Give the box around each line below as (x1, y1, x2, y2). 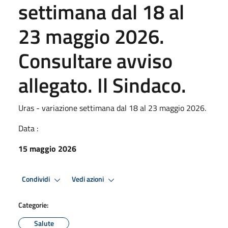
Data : (18, 122, 38, 134)
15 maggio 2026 (18, 142, 76, 155)
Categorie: (18, 199, 48, 210)
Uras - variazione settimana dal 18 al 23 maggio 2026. (18, 101, 206, 114)
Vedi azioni (72, 174, 105, 185)
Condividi (22, 174, 51, 185)
